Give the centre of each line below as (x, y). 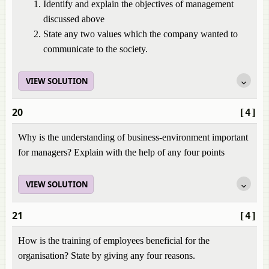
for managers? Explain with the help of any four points (121, 152)
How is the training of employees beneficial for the (114, 240)
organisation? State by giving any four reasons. (107, 255)
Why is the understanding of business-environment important (133, 137)
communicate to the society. (95, 49)
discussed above (74, 19)
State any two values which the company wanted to (141, 34)
